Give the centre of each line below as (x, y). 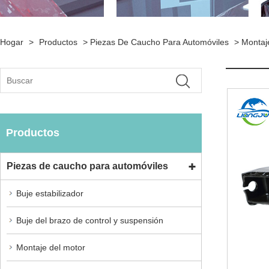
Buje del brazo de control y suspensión (90, 220)
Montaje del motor (51, 247)
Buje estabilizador (50, 193)
